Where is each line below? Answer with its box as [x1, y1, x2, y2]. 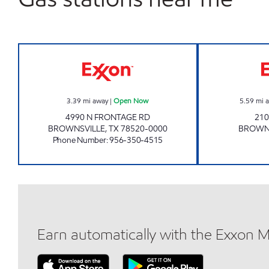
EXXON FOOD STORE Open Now [107, 44, 250, 56]
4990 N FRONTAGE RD [65, 112, 150, 123]
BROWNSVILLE [47, 123, 105, 134]
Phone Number [52, 134, 106, 146]
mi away [83, 95, 109, 106]
